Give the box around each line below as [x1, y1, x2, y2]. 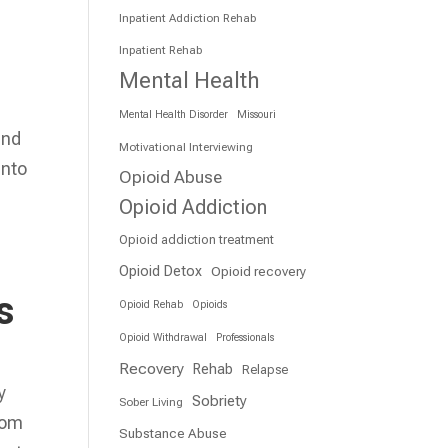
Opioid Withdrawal [119, 331, 208, 344]
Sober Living [119, 395, 184, 409]
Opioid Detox [119, 263, 203, 280]
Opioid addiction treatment [119, 232, 275, 247]
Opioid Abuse [119, 167, 223, 187]
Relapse [242, 362, 289, 377]
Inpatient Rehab [119, 43, 203, 57]
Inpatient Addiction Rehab [119, 11, 257, 25]
